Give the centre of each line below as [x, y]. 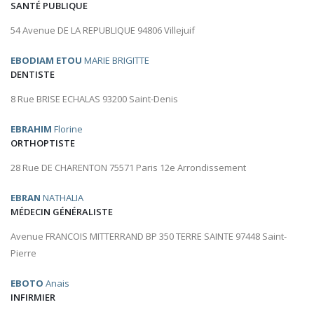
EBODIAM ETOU [46, 61]
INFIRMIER [33, 298]
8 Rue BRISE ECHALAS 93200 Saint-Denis [94, 99]
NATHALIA [62, 198]
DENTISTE [33, 75]
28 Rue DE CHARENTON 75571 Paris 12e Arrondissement [128, 168]
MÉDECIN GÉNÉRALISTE [62, 212]
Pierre [23, 253]
